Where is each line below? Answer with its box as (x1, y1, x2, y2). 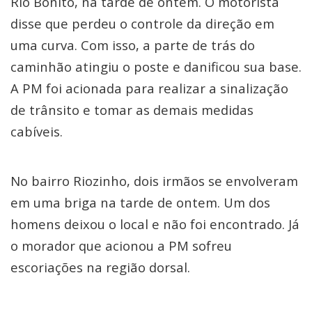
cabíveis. (10, 122, 63, 140)
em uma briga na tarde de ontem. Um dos (10, 193, 270, 211)
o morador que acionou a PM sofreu (10, 236, 232, 254)
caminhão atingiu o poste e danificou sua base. (10, 57, 302, 75)
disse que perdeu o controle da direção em (10, 14, 274, 32)
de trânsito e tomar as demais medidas (10, 100, 253, 118)
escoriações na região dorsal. (10, 258, 190, 276)
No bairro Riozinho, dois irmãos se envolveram (10, 171, 298, 189)
